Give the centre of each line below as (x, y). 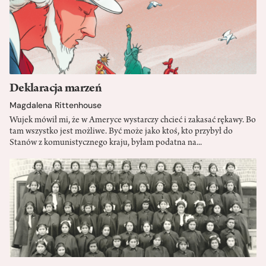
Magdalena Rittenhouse (56, 105)
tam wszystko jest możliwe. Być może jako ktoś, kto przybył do (121, 132)
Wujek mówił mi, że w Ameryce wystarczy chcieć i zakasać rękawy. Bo (133, 121)
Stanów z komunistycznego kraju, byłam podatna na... (106, 143)
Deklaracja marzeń (56, 89)
